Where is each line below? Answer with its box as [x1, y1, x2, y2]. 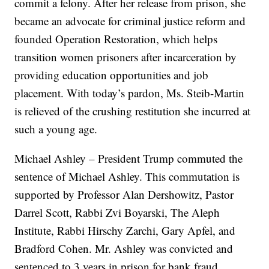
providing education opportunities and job [14, 67, 209, 83]
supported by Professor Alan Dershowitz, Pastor [14, 187, 234, 202]
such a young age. [14, 121, 98, 137]
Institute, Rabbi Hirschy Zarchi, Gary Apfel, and [14, 223, 236, 238]
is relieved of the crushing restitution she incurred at [14, 103, 251, 119]
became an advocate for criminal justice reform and [14, 13, 246, 29]
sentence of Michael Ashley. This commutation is [14, 169, 240, 184]
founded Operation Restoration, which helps [14, 31, 218, 47]
